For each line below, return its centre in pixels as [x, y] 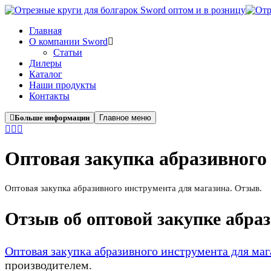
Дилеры [45, 63]
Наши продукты [63, 85]
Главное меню [125, 118]
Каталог [46, 74]
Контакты [49, 96]
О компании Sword [68, 41]
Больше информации [52, 118]
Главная [45, 31]
